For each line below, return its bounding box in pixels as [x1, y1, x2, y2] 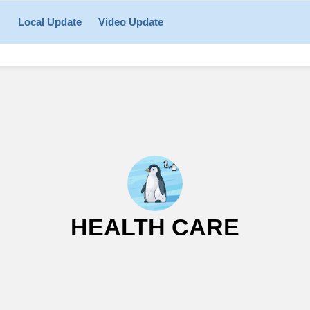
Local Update [18, 15, 82, 28]
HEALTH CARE [71, 213, 239, 240]
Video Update [98, 15, 163, 28]
